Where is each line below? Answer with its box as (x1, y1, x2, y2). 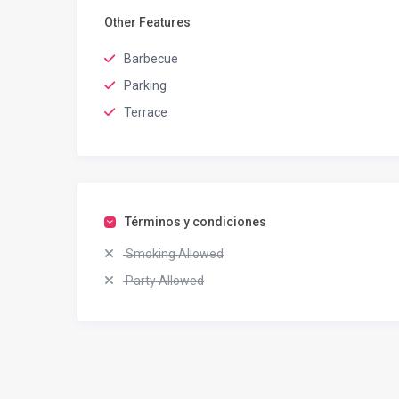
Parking (124, 78, 167, 94)
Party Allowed (123, 273, 204, 289)
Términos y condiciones (125, 215, 266, 230)
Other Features (104, 15, 191, 30)
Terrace (124, 105, 167, 120)
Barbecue (124, 52, 178, 67)
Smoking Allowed (123, 247, 224, 262)
